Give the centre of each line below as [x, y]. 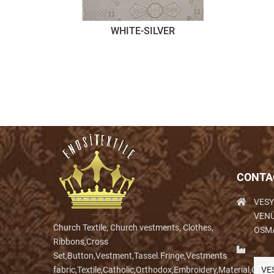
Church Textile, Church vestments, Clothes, [133, 227]
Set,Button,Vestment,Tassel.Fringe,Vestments [140, 255]
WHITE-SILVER [143, 31]
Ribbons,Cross [81, 241]
